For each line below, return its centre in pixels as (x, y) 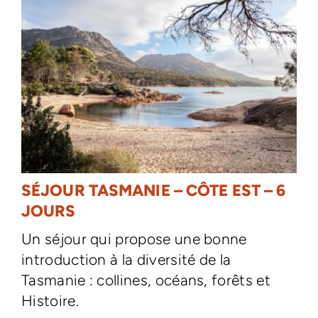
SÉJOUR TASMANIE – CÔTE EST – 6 (153, 190)
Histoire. (50, 300)
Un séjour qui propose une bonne (134, 238)
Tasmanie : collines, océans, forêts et (146, 280)
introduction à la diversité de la (126, 259)
